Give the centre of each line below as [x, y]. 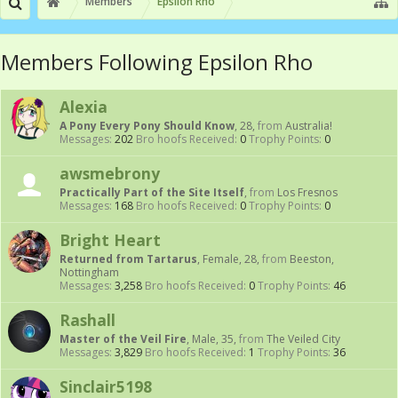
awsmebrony [110, 173]
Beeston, [312, 259]
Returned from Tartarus [128, 259]
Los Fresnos [307, 192]
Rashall [88, 320]
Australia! [309, 126]
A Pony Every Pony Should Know [147, 126]
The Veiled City [303, 339]
